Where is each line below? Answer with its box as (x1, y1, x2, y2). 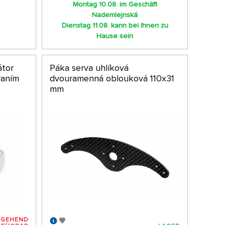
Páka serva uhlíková (49, 62, 129, 73)
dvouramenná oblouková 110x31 (49, 72, 174, 84)
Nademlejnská (92, 11, 138, 20)
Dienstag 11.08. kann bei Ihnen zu (61, 21, 168, 30)
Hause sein (96, 32, 134, 41)
